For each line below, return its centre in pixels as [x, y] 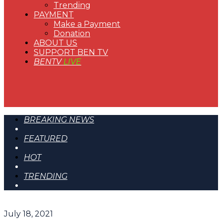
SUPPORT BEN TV [71, 52]
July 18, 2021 [28, 214]
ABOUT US [55, 43]
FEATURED [46, 139]
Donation [72, 33]
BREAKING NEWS [59, 120]
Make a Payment [87, 24]
